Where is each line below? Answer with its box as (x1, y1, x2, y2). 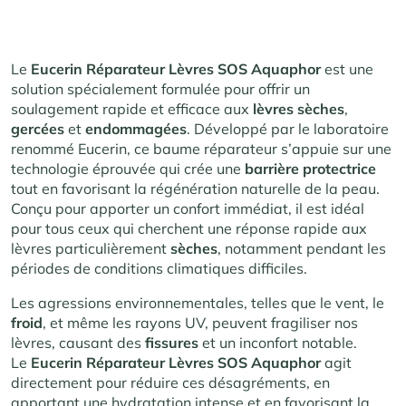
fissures (145, 333, 202, 353)
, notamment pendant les (217, 239, 386, 258)
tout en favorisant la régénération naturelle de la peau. (11, 179, 380, 198)
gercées (11, 120, 64, 139)
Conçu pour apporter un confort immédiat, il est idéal (11, 199, 364, 218)
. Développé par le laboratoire (187, 120, 389, 139)
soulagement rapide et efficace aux (11, 100, 253, 119)
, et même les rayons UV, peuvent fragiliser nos (43, 314, 358, 333)
